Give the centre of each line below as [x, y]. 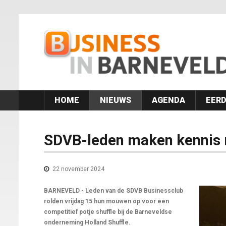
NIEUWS [116, 100]
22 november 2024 [78, 169]
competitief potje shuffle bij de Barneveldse [108, 212]
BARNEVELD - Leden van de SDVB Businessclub [114, 191]
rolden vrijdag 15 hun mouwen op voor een [106, 202]
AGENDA [168, 100]
